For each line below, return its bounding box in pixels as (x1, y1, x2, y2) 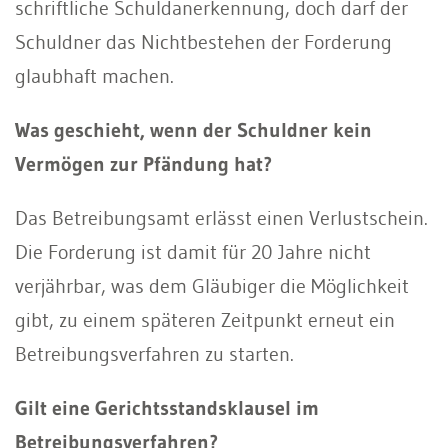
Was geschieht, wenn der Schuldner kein (15, 117, 372, 142)
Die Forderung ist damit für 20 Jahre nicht (15, 239, 371, 264)
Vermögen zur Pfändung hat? (15, 151, 272, 176)
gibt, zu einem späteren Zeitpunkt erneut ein (15, 307, 395, 332)
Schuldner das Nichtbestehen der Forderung (15, 29, 392, 54)
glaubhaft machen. (15, 63, 174, 88)
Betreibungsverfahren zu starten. (15, 341, 294, 366)
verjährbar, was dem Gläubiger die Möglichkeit (15, 273, 409, 298)
